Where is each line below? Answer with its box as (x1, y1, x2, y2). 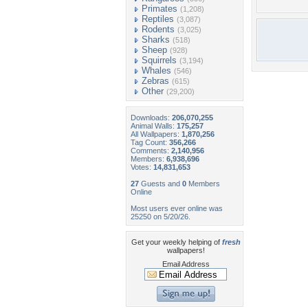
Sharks (142, 34, 170, 45)
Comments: (131, 146, 171, 155)
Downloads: (131, 113, 172, 122)
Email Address (162, 260, 210, 268)
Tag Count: (131, 138, 169, 146)
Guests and (139, 179, 182, 188)
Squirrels (142, 55, 177, 65)
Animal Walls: (131, 122, 177, 130)
